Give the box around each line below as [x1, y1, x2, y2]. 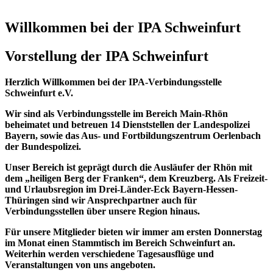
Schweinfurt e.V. [5, 87, 73, 98]
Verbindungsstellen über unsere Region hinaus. [5, 205, 200, 216]
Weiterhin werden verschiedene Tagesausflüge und [5, 248, 214, 259]
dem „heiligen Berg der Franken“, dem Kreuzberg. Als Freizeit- [5, 172, 268, 183]
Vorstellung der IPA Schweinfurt [5, 48, 208, 64]
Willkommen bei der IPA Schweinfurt [5, 19, 241, 35]
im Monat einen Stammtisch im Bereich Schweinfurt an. [5, 237, 235, 248]
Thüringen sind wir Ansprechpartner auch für [5, 194, 197, 205]
